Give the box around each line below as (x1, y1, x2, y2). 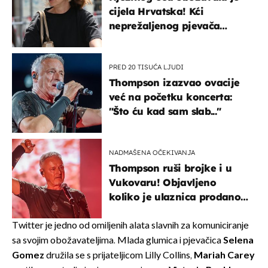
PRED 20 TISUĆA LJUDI (109, 62, 184, 71)
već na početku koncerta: (109, 90, 232, 103)
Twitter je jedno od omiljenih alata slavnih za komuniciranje (12, 220, 249, 232)
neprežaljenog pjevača (109, 19, 220, 32)
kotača (109, 48, 143, 60)
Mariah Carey (194, 249, 255, 261)
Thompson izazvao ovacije (109, 76, 240, 89)
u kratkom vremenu (109, 205, 206, 217)
